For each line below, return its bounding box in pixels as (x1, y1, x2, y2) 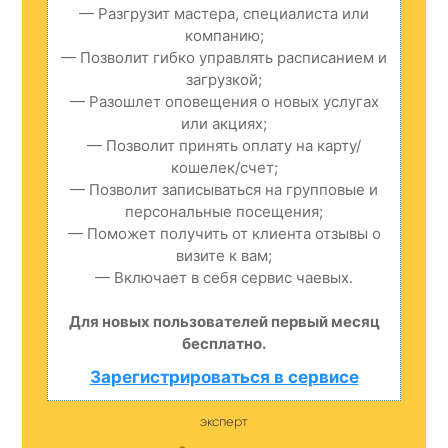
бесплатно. (182, 333, 266, 353)
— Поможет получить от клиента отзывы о (67, 223, 381, 243)
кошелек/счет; (170, 157, 278, 177)
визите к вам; (176, 245, 272, 265)
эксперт (200, 413, 248, 429)
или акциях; (181, 113, 267, 133)
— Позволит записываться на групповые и (70, 179, 378, 199)
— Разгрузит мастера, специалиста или (79, 3, 369, 23)
